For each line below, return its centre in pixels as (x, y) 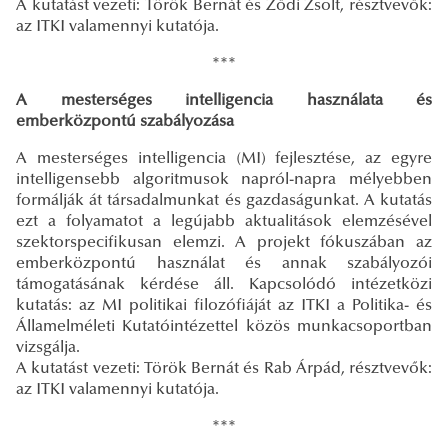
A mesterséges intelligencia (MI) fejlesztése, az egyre (224, 158)
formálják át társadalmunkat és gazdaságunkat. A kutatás (224, 200)
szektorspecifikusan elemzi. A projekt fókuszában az (224, 242)
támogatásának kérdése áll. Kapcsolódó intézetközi (224, 284)
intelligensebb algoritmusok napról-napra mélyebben (224, 179)
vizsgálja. (48, 347)
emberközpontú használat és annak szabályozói (224, 263)
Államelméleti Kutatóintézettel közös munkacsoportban (224, 326)
